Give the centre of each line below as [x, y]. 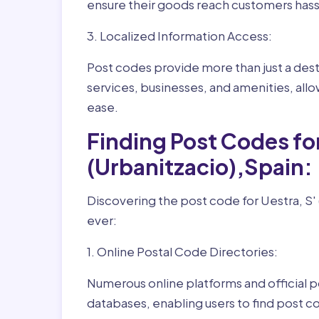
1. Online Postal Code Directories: [182, 251]
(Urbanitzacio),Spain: [200, 167]
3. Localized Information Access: [179, 36]
